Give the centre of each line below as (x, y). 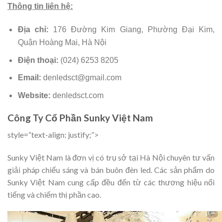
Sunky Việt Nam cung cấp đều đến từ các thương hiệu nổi (111, 182)
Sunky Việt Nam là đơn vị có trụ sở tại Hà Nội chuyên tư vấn (111, 158)
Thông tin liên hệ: (40, 6)
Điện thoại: (38, 60)
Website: (35, 95)
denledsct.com (78, 95)
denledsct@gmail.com (82, 78)
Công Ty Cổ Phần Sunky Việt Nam (80, 117)
